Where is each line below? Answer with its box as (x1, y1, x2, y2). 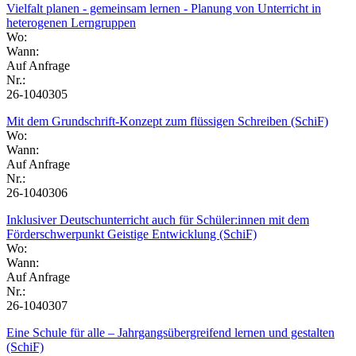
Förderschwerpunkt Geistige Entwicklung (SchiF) (6, 226, 257, 241)
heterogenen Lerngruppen (6, 15, 136, 29)
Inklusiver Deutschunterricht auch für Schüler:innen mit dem (6, 212, 309, 226)
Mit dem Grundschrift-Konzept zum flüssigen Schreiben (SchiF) (6, 114, 328, 128)
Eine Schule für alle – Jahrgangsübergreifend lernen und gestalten (6, 325, 335, 339)
